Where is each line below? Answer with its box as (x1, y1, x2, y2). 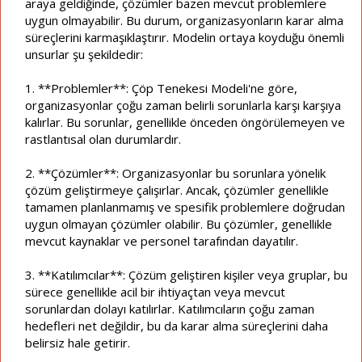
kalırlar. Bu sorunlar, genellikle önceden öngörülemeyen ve (25, 113, 345, 130)
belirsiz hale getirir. (25, 334, 130, 351)
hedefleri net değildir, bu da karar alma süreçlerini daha (25, 317, 328, 334)
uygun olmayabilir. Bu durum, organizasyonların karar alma (25, 11, 343, 28)
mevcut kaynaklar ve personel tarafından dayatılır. (25, 232, 298, 249)
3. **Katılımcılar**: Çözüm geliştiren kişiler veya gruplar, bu (25, 266, 347, 283)
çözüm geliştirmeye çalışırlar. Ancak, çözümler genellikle (25, 181, 329, 198)
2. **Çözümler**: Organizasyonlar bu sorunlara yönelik (25, 164, 326, 181)
